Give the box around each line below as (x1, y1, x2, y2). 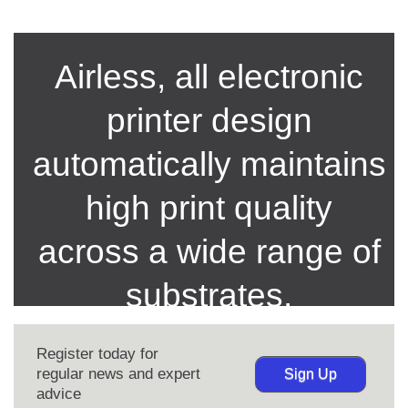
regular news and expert (36, 365, 201, 382)
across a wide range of (37, 233, 381, 271)
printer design (106, 102, 312, 140)
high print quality (86, 189, 333, 228)
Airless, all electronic (55, 58, 364, 97)
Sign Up (283, 366, 337, 382)
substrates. (126, 277, 293, 315)
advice (36, 385, 82, 403)
